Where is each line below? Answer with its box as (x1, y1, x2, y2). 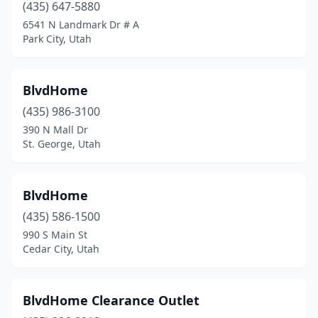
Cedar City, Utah (23, 242, 99, 256)
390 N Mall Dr (23, 123, 88, 136)
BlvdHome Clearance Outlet (23, 292, 199, 309)
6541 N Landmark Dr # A (23, 18, 139, 31)
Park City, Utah (23, 32, 92, 45)
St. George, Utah (23, 137, 101, 150)
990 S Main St (23, 228, 87, 241)
